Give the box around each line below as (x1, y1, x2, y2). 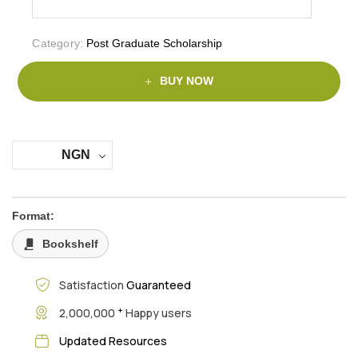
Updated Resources (58, 332, 167, 348)
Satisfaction (58, 276, 126, 292)
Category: (32, 36, 84, 50)
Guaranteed (125, 276, 191, 292)
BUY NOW (159, 74, 213, 87)
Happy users (122, 304, 192, 320)
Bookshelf (42, 237, 98, 251)
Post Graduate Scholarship (86, 36, 223, 50)
